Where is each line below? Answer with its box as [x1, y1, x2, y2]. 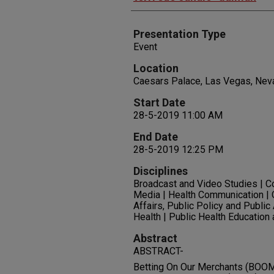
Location [133, 62, 179, 75]
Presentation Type [133, 28, 226, 41]
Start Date [133, 96, 185, 109]
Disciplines [133, 165, 188, 178]
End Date [133, 130, 178, 144]
